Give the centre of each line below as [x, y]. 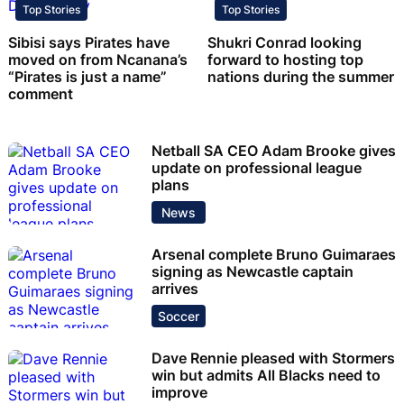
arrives [175, 288]
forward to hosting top [286, 59]
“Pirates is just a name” [87, 76]
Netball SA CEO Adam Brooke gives [274, 150]
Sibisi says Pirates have [89, 42]
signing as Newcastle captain [252, 271]
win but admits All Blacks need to [266, 375]
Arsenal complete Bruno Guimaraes [274, 254]
